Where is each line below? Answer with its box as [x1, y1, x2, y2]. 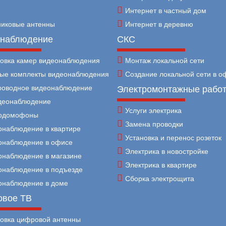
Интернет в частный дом [125, 6, 206, 15]
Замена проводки [125, 120, 183, 128]
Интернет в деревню [125, 20, 193, 28]
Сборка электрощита [125, 174, 194, 183]
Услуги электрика [125, 106, 182, 115]
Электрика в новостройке [125, 147, 208, 155]
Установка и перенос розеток [125, 133, 221, 142]
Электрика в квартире [125, 160, 197, 169]
